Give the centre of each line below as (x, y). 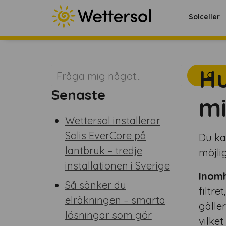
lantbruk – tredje (103, 151)
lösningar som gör (108, 215)
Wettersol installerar (112, 120)
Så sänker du (95, 185)
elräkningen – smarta (115, 200)
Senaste (78, 95)
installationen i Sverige (117, 166)
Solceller (205, 17)
